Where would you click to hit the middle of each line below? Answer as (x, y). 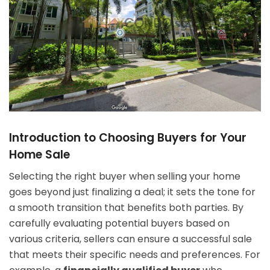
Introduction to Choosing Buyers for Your (128, 137)
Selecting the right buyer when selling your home (125, 177)
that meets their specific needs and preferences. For (135, 255)
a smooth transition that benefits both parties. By (126, 208)
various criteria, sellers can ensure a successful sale (130, 239)
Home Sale (39, 154)
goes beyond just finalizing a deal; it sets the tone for (132, 192)
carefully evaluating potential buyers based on (119, 224)
